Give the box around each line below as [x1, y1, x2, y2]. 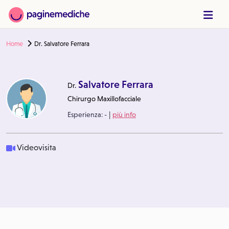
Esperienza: [67, 110, 104, 119]
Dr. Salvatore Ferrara [34, 40, 89, 48]
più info [112, 110, 136, 119]
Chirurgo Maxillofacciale [67, 95, 141, 103]
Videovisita [17, 143, 56, 152]
